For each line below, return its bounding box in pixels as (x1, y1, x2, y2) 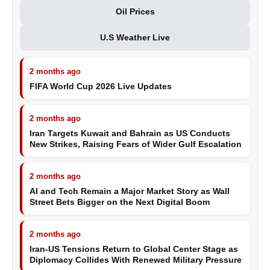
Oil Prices (115, 7, 155, 16)
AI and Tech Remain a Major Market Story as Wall (30, 186, 230, 196)
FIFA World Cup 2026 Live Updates (30, 81, 172, 91)
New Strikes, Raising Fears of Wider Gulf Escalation (30, 139, 242, 149)
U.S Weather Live (100, 33, 170, 42)
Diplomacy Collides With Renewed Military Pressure (30, 255, 242, 265)
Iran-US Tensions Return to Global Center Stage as (30, 244, 238, 254)
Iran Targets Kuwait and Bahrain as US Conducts (30, 128, 230, 138)
